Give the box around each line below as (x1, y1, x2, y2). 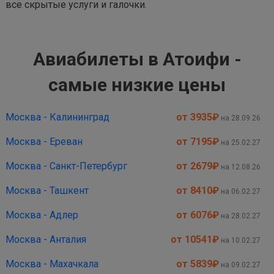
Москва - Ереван (6, 136, 83, 147)
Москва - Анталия (6, 234, 86, 245)
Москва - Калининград (6, 111, 109, 123)
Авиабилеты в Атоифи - (32, 48, 242, 70)
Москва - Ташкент (6, 185, 89, 196)
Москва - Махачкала (6, 258, 98, 270)
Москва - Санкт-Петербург (6, 160, 127, 172)
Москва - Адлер (6, 209, 78, 221)
